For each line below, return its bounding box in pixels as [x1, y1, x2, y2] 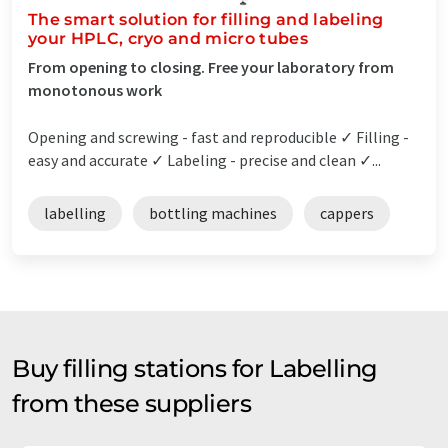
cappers [320, 202, 374, 223]
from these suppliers [12, 388, 252, 418]
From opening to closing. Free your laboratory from [28, 56, 394, 77]
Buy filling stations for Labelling [12, 353, 378, 383]
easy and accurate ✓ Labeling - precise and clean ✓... [28, 149, 381, 170]
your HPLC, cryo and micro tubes [28, 28, 308, 48]
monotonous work [28, 79, 162, 100]
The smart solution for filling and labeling [28, 9, 384, 29]
